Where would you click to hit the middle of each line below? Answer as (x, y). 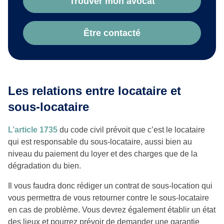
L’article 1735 (33, 130)
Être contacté (112, 33)
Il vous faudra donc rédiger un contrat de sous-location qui (110, 186)
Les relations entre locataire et (94, 91)
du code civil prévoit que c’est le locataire (131, 130)
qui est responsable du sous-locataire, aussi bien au (100, 142)
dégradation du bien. (44, 166)
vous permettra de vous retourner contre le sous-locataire (108, 198)
